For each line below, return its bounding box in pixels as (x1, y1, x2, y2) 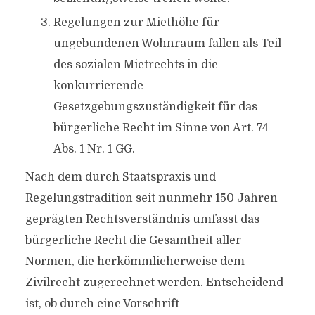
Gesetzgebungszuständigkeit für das (53, 101, 257, 113)
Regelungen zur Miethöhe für (53, 16, 219, 29)
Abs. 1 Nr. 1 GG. (53, 143, 135, 155)
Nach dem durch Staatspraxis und (25, 171, 216, 184)
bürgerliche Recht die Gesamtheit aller (25, 234, 241, 247)
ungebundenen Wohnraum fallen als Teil (53, 37, 281, 50)
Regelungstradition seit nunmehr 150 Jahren (25, 192, 278, 205)
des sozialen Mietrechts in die (53, 58, 218, 71)
